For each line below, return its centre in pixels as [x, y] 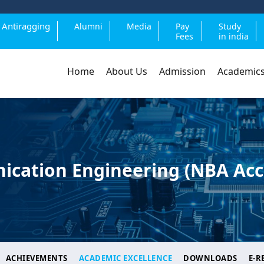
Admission [182, 71]
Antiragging [26, 26]
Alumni [88, 26]
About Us [127, 71]
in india [233, 36]
